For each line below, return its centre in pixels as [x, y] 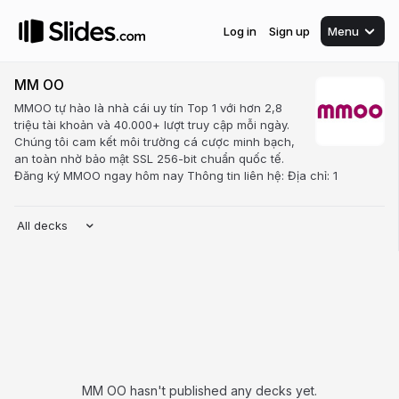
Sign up [289, 31]
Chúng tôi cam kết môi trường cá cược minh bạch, [155, 142]
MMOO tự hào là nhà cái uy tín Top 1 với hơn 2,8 [148, 108]
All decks [42, 225]
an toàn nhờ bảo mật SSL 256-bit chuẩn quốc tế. [149, 159]
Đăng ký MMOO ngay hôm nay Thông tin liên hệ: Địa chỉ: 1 [176, 175]
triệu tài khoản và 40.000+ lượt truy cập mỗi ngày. [152, 125]
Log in [240, 31]
